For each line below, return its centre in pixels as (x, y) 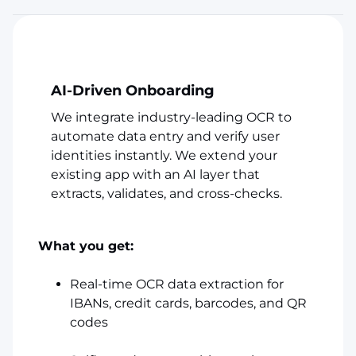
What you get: (86, 246)
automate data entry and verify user (165, 136)
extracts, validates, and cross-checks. (166, 193)
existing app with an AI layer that (155, 174)
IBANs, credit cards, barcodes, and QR (188, 303)
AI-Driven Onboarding (133, 90)
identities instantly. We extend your (164, 155)
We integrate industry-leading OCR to (171, 117)
